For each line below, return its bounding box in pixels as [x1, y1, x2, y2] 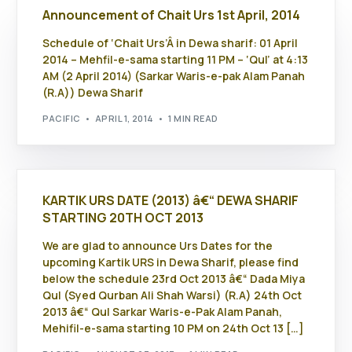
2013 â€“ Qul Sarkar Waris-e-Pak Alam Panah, [42, 304, 283, 320]
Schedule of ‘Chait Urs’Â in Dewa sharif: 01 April [42, 35, 299, 51]
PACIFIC [42, 112, 81, 124]
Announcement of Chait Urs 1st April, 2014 [42, 6, 301, 24]
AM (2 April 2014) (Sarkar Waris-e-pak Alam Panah [42, 68, 306, 84]
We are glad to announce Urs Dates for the [42, 238, 273, 254]
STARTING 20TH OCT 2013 [42, 209, 204, 227]
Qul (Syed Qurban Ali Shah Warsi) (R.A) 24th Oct [42, 288, 302, 303]
